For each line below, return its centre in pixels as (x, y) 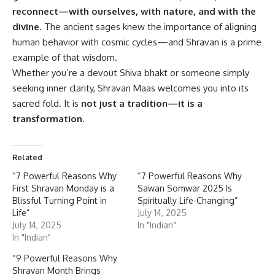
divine (26, 27)
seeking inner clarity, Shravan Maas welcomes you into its (130, 88)
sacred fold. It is (47, 104)
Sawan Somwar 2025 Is (185, 188)
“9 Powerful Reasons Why (65, 258)
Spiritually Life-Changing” (188, 201)
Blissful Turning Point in (60, 201)
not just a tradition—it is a (142, 104)
